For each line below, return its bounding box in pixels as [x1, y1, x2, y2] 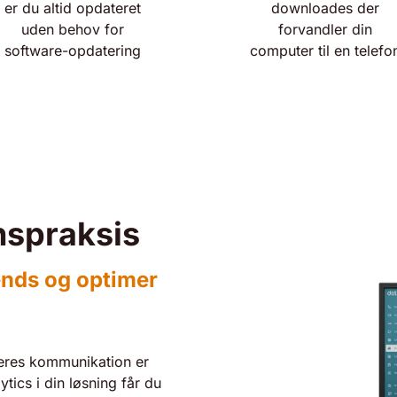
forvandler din [277, 20, 372, 38]
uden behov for [20, 20, 124, 38]
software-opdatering [4, 42, 141, 59]
